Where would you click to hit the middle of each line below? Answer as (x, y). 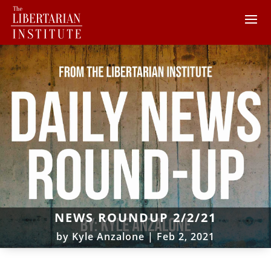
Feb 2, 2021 (186, 236)
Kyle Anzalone (108, 236)
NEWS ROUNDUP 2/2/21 (135, 217)
